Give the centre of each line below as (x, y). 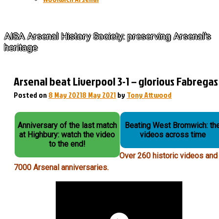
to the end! (67, 144)
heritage (21, 48)
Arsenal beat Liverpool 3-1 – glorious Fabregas (116, 81)
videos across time (173, 135)
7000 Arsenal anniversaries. (61, 167)
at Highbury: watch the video (67, 135)
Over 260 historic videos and (168, 156)
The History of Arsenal (40, 18)
